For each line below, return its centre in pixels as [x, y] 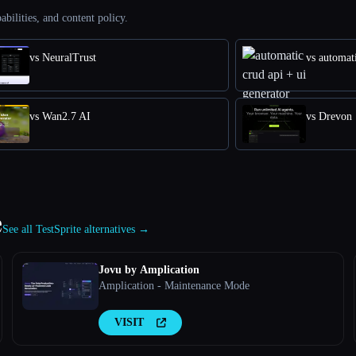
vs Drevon [329, 116]
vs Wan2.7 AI [60, 116]
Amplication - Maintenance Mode [174, 285]
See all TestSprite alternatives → [76, 229]
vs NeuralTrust [63, 57]
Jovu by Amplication [149, 269]
